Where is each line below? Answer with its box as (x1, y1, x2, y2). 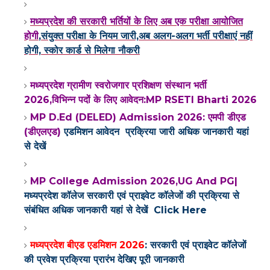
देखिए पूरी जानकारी (118, 253, 184, 265)
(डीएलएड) (24, 125, 61, 137)
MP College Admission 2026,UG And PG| (30, 175, 237, 187)
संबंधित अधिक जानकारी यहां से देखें (24, 204, 151, 216)
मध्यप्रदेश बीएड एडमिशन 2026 (30, 239, 145, 251)
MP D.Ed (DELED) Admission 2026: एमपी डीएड (30, 111, 246, 123)
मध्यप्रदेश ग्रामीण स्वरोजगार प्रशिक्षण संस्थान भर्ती (30, 79, 207, 91)
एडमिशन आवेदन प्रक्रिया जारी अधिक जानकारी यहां (61, 125, 249, 137)
